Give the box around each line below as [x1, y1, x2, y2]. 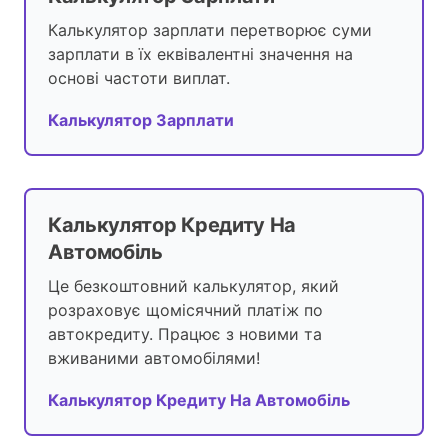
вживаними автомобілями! [48, 348, 260, 369]
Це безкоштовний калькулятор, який [48, 276, 339, 297]
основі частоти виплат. [48, 68, 230, 89]
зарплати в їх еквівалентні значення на [48, 44, 353, 65]
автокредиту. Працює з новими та [48, 324, 322, 345]
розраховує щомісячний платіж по [48, 300, 323, 321]
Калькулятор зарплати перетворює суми [48, 20, 372, 41]
